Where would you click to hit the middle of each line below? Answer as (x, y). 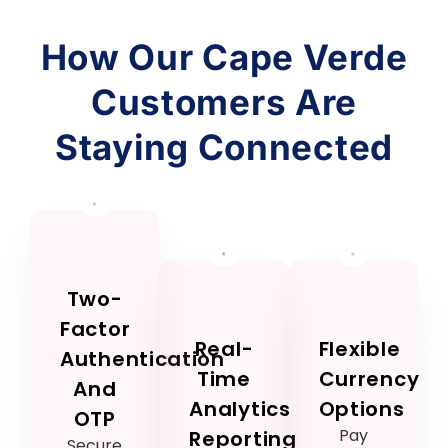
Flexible (359, 349)
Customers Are (224, 102)
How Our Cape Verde (224, 57)
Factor (95, 329)
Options (361, 409)
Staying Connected (224, 147)
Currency (369, 379)
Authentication (142, 359)
